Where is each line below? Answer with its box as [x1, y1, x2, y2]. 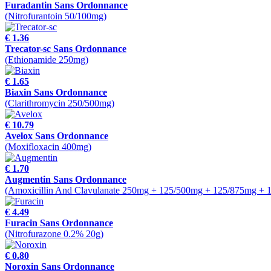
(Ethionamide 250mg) [5, 54, 88, 65]
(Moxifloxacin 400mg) [5, 142, 91, 152]
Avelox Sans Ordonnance [5, 131, 108, 142]
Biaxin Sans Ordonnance [5, 87, 107, 98]
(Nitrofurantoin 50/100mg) [5, 11, 106, 22]
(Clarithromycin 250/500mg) [5, 98, 114, 109]
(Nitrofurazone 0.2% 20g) [5, 229, 103, 240]
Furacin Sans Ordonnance [5, 218, 113, 229]
